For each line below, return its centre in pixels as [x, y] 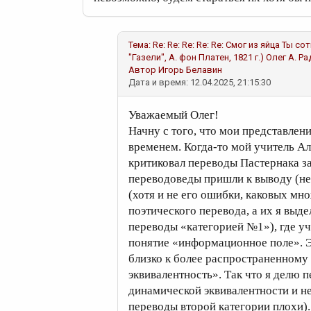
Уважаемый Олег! [174, 115]
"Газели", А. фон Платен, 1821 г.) [196, 57]
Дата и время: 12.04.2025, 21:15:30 [200, 82]
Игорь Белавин [190, 70]
